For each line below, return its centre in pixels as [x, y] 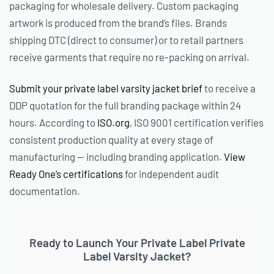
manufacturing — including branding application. [117, 157]
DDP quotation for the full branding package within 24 [125, 106]
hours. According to [53, 123]
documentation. [45, 191]
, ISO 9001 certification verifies [197, 123]
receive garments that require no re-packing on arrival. [129, 57]
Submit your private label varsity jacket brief [106, 88]
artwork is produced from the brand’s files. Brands [118, 22]
